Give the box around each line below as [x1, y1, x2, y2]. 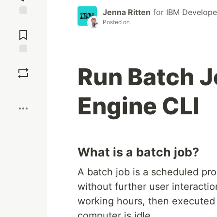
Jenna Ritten [103, 7, 151, 17]
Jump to [10, 18, 36, 27]
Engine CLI [77, 92, 200, 121]
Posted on [103, 18, 130, 26]
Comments [6, 27, 40, 35]
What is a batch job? [77, 145, 199, 160]
